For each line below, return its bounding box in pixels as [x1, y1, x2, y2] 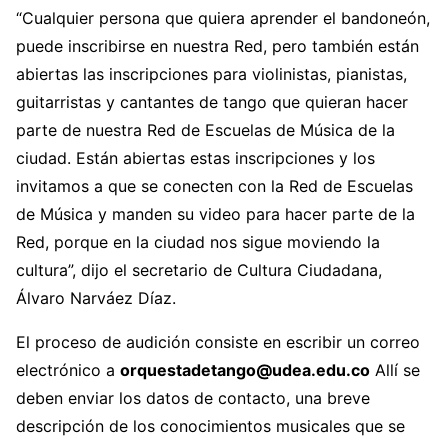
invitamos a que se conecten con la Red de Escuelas [16, 176, 413, 197]
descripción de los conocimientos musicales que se [16, 416, 405, 437]
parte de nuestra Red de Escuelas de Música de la [16, 120, 395, 141]
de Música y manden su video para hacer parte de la [16, 204, 415, 225]
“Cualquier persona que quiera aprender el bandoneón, [16, 8, 430, 29]
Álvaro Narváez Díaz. [16, 288, 176, 309]
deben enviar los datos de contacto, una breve [16, 388, 370, 409]
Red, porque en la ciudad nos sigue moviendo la [16, 232, 380, 253]
